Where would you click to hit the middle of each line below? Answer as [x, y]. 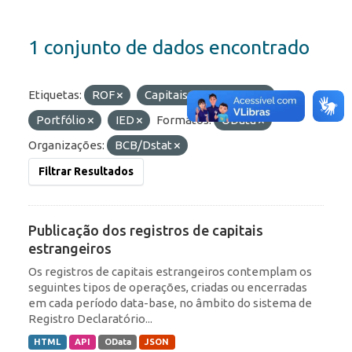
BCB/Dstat [145, 145]
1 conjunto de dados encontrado [169, 48]
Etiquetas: [55, 95]
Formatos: [184, 120]
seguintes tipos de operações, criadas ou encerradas [168, 288]
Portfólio [62, 120]
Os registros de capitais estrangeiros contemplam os [170, 272]
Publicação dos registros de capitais [146, 231]
